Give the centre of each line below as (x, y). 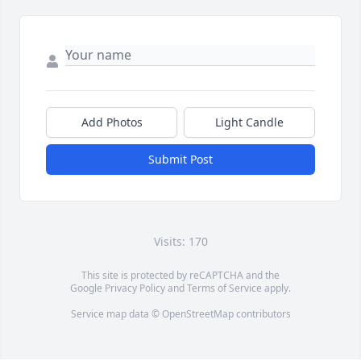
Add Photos (112, 122)
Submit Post (180, 160)
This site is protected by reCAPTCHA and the (180, 276)
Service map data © (116, 314)
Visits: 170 (180, 242)
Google (87, 288)
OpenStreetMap (197, 314)
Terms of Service (224, 288)
